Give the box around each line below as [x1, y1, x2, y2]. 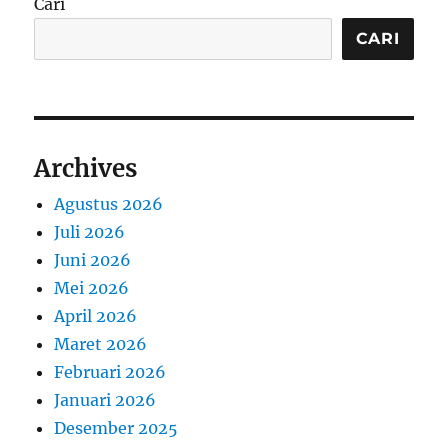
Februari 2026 [54, 361, 167, 382]
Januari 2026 [54, 389, 157, 410]
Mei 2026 [54, 277, 130, 298]
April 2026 [54, 305, 138, 326]
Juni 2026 [54, 249, 132, 270]
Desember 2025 [54, 417, 179, 438]
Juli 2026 [54, 221, 126, 242]
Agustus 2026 [54, 193, 164, 214]
